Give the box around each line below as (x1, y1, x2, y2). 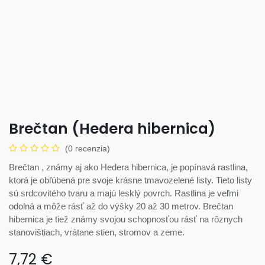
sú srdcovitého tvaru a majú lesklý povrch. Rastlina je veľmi (9, 188, 238, 198)
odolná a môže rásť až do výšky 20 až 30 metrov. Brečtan (9, 201, 233, 211)
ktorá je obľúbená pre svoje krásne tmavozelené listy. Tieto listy (9, 174, 252, 185)
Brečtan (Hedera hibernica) (9, 118, 215, 139)
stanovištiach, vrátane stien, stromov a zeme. (9, 227, 185, 237)
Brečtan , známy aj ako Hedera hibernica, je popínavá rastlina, (9, 161, 248, 172)
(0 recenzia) (65, 143, 110, 153)
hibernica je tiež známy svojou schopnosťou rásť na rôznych (9, 214, 243, 224)
